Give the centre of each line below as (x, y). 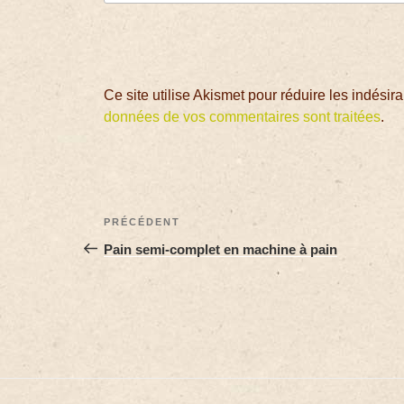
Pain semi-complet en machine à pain (221, 249)
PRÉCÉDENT (142, 221)
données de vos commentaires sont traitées (243, 116)
